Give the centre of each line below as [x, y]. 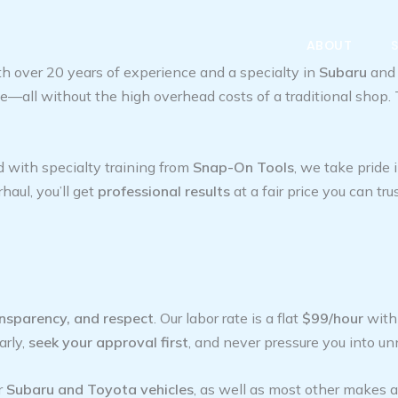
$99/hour [333, 318]
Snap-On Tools [243, 167]
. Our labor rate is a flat [228, 318]
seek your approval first [108, 342]
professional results [164, 191]
